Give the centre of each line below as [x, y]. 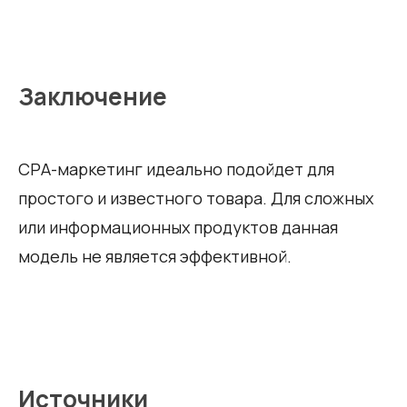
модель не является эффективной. [155, 256]
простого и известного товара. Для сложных [196, 198]
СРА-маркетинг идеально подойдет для [176, 169]
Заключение [93, 96]
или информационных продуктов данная [178, 227]
